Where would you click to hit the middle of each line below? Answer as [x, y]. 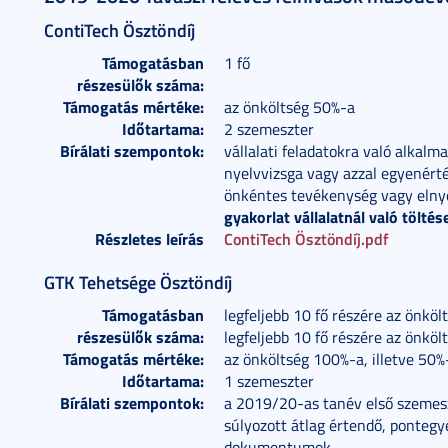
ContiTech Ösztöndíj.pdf [306, 238]
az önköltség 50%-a [289, 107]
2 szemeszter [269, 129]
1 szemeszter [269, 381]
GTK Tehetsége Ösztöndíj [138, 282]
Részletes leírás [149, 238]
